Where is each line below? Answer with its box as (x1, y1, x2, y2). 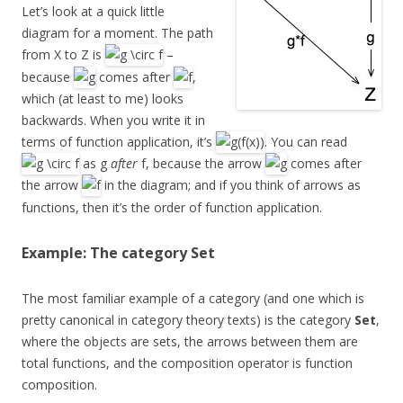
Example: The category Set (22, 242, 215, 263)
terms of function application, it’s (22, 133, 216, 151)
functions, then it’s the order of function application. (22, 198, 322, 216)
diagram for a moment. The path (22, 24, 213, 42)
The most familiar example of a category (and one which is (22, 289, 364, 307)
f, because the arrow (138, 155, 265, 173)
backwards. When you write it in (22, 111, 205, 129)
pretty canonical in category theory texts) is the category (22, 310, 354, 328)
